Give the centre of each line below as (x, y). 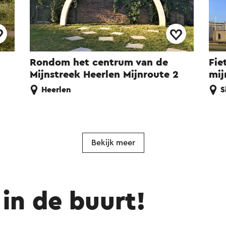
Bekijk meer (113, 143)
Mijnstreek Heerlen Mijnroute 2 (104, 75)
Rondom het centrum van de (99, 63)
